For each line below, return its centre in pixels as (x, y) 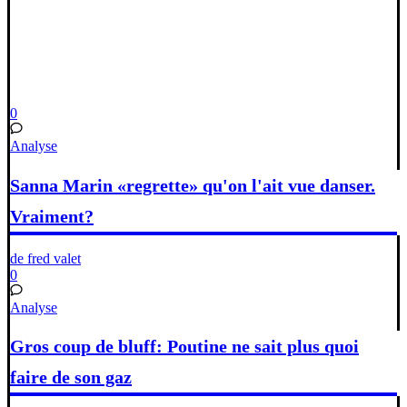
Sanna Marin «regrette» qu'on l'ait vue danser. (193, 185)
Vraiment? (52, 216)
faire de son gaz (71, 377)
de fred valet (45, 258)
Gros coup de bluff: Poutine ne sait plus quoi (184, 347)
